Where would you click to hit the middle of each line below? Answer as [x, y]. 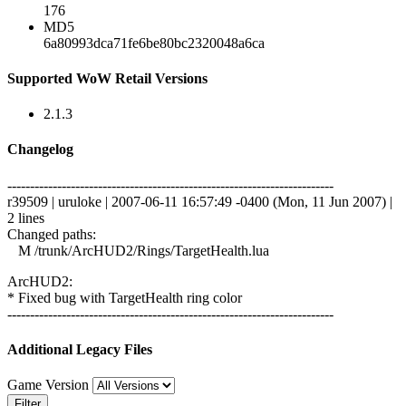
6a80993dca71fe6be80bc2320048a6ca [154, 43]
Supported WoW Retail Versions [107, 78]
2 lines [26, 217]
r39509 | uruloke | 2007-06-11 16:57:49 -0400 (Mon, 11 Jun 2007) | [200, 201]
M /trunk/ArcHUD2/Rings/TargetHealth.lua [138, 250]
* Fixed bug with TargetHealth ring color [125, 297]
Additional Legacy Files [80, 349]
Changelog [40, 150]
